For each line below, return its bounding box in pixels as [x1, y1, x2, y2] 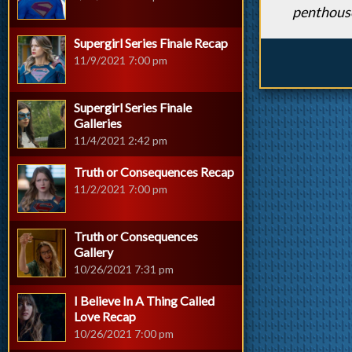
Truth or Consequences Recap [74, 164, 234, 179]
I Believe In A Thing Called [74, 293, 214, 308]
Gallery [74, 244, 113, 259]
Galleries [74, 115, 122, 130]
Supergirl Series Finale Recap [74, 35, 228, 50]
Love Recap [74, 309, 136, 324]
